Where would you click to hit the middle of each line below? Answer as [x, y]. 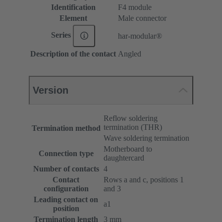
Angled [130, 54]
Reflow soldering [131, 118]
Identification [73, 7]
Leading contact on [66, 199]
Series [62, 35]
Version [51, 90]
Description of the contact [73, 54]
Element [73, 18]
